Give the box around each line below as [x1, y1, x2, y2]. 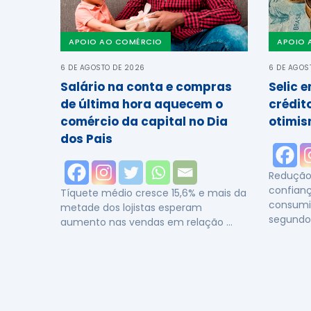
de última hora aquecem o [60, 96, 223, 112]
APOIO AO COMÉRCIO [69, 36, 162, 47]
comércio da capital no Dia [60, 113, 228, 130]
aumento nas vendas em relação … [60, 215, 233, 229]
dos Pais [60, 131, 112, 147]
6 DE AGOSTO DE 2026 [60, 62, 145, 73]
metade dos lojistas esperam [60, 201, 202, 215]
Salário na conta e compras [60, 78, 232, 95]
